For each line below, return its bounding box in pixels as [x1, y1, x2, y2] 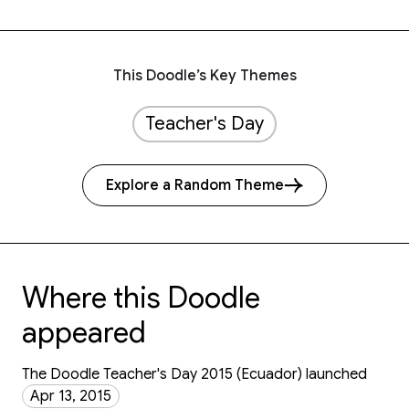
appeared [22, 314, 146, 351]
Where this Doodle [22, 279, 260, 316]
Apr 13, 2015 [30, 387, 111, 405]
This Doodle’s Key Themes [112, 67, 297, 85]
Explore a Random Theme [106, 176, 284, 194]
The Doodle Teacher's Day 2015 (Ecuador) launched [22, 365, 367, 383]
